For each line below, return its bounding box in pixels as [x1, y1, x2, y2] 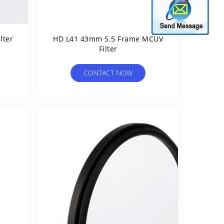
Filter [98, 44, 117, 53]
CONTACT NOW [83, 68, 132, 77]
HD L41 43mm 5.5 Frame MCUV [53, 34, 163, 43]
